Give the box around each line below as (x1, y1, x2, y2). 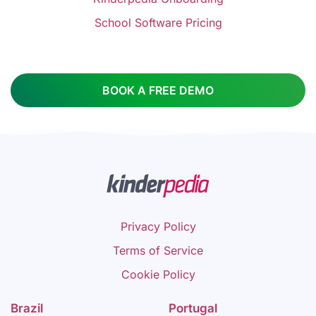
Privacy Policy (120, 219, 196, 233)
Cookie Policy (121, 267, 195, 281)
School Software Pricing (94, 16, 222, 30)
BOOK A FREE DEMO (102, 83, 214, 98)
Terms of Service (113, 243, 203, 257)
